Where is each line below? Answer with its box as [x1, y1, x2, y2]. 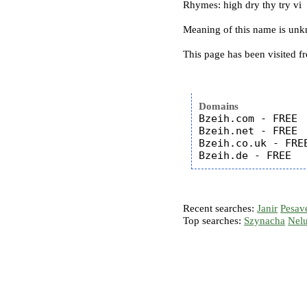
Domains [199, 101, 239, 112]
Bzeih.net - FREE [199, 125, 298, 137]
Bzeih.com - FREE [199, 112, 298, 125]
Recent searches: [183, 203, 258, 214]
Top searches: [183, 215, 245, 226]
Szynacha [244, 215, 286, 226]
